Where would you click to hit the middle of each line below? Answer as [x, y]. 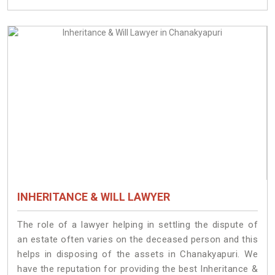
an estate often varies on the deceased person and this [137, 239]
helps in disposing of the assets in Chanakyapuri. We [137, 254]
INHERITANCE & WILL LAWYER [94, 196]
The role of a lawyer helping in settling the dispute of [137, 224]
